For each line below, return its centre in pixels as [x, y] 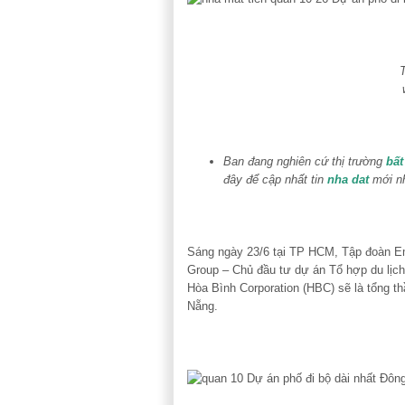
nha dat [348, 179]
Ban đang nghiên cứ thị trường [305, 161]
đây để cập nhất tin [275, 179]
